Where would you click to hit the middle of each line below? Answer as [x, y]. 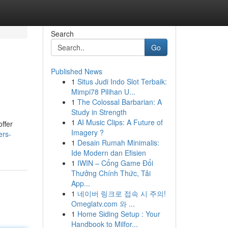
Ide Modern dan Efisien [108, 153]
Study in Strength [99, 112]
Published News [76, 71]
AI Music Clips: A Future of [120, 122]
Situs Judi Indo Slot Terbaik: [122, 81]
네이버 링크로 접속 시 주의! [121, 193]
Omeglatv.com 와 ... [103, 204]
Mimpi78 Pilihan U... [103, 92]
